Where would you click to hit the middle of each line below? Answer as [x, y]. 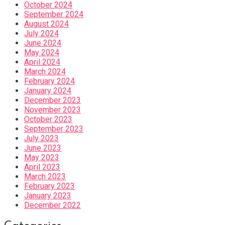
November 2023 [52, 109]
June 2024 [43, 43]
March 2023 [45, 176]
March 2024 [45, 71]
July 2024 [41, 33]
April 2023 [42, 167]
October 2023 [48, 119]
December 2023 [52, 100]
